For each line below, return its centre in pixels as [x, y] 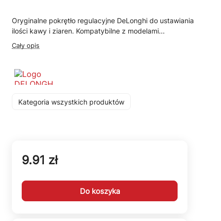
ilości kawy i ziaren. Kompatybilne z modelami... [88, 31]
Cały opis [26, 45]
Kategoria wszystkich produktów [71, 102]
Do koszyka [100, 191]
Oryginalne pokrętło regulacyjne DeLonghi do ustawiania [103, 20]
